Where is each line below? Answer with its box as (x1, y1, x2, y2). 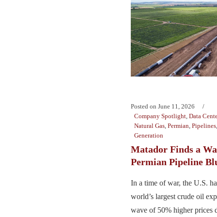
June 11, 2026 (158, 102, 195, 110)
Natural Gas (134, 122, 165, 129)
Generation (134, 131, 163, 139)
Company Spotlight (134, 112, 186, 120)
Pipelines (192, 122, 216, 129)
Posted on (131, 102, 156, 110)
